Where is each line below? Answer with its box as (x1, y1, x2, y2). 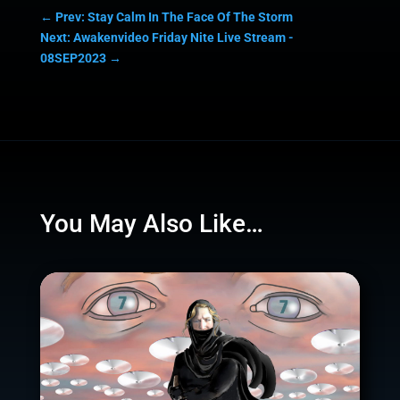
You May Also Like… (39, 208, 263, 238)
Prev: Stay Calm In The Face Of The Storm (54, 9, 293, 24)
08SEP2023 (39, 50, 106, 65)
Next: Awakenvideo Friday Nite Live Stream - (39, 29, 294, 45)
